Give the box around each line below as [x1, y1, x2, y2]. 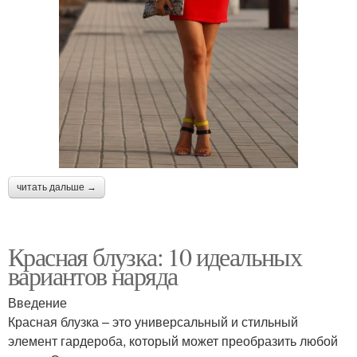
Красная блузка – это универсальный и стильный [8, 312, 298, 331]
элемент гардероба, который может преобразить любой [8, 331, 338, 350]
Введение [8, 292, 67, 312]
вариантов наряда [8, 257, 178, 292]
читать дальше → [17, 181, 96, 193]
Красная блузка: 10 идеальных [8, 238, 302, 273]
